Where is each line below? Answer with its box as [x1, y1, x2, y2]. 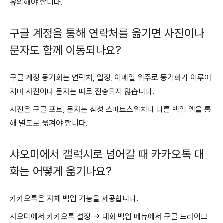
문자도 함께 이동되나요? [10, 43, 121, 57]
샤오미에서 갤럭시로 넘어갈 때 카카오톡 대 [10, 147, 204, 162]
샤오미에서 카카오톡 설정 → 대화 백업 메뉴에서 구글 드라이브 [10, 212, 208, 222]
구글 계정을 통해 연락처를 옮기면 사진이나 [10, 26, 204, 40]
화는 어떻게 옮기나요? [10, 164, 111, 179]
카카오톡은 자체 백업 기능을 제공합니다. [10, 194, 138, 204]
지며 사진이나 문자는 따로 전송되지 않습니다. [10, 87, 154, 96]
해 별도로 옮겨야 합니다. [10, 118, 88, 128]
